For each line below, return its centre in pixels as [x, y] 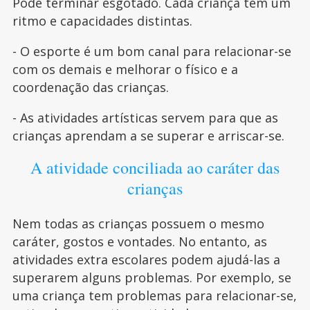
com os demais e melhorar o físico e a [125, 69]
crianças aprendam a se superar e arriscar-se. [148, 135]
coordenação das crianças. [90, 87]
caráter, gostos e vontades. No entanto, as [139, 241]
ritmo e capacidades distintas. [102, 20]
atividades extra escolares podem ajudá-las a [146, 259]
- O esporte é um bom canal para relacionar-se [152, 51]
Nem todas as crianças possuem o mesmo [138, 223]
